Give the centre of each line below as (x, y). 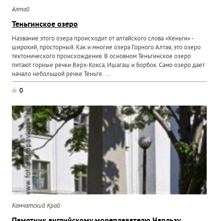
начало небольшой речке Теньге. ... (61, 74)
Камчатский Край (36, 206)
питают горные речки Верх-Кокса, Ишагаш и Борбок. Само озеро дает (109, 66)
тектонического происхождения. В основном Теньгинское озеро (102, 57)
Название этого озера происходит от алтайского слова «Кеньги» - (103, 39)
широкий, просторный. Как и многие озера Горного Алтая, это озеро (107, 48)
